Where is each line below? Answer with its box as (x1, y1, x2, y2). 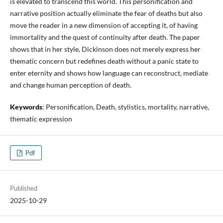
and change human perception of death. (9, 80, 131, 89)
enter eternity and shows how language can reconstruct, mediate (9, 68, 208, 77)
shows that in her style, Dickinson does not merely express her (9, 44, 201, 53)
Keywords (9, 102, 42, 111)
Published (9, 184, 37, 192)
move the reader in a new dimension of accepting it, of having (9, 20, 198, 29)
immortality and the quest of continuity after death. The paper (9, 32, 200, 41)
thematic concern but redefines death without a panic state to (9, 56, 199, 65)
